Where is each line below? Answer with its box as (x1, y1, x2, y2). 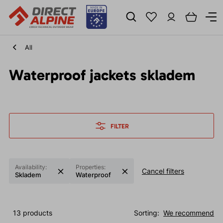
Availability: (14, 163, 47, 171)
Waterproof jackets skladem (8, 66, 195, 84)
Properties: (75, 163, 106, 171)
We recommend (163, 209, 215, 217)
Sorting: (134, 209, 160, 217)
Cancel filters (141, 166, 184, 175)
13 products (12, 209, 52, 217)
